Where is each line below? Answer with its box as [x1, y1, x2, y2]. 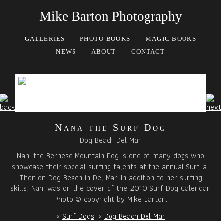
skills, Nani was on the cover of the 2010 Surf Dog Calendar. [10, 182, 211, 194]
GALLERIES [25, 35, 65, 42]
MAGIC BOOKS [145, 35, 196, 42]
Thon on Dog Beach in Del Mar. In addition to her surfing [19, 171, 202, 184]
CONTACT [131, 48, 165, 55]
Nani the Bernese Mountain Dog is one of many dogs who [17, 149, 204, 162]
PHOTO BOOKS [80, 35, 131, 42]
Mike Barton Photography [39, 9, 182, 24]
